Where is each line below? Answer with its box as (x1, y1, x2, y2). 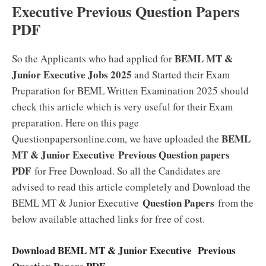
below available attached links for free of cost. (12, 212, 205, 226)
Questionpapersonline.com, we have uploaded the (12, 132, 221, 145)
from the (214, 196, 254, 210)
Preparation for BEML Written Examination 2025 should (12, 84, 249, 97)
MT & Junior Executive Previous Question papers (12, 147, 230, 162)
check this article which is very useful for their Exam (12, 100, 233, 113)
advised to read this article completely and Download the (12, 180, 251, 194)
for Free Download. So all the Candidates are (31, 164, 221, 178)
